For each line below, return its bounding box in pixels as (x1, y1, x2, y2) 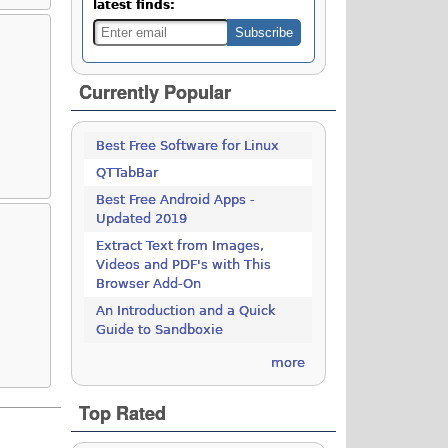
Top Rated (79, 400, 167, 427)
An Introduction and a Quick (96, 303, 277, 319)
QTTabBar (96, 165, 159, 181)
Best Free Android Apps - (96, 192, 256, 208)
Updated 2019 (96, 211, 188, 227)
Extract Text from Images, (96, 238, 265, 254)
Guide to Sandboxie (96, 322, 224, 338)
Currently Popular (79, 79, 232, 106)
